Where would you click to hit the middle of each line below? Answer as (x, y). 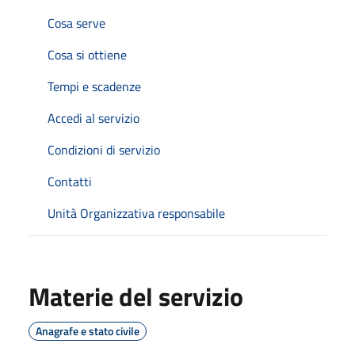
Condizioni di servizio (104, 150)
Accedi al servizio (94, 118)
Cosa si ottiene (87, 55)
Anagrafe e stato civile (88, 331)
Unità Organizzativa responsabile (136, 213)
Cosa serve (76, 23)
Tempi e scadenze (94, 86)
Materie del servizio (136, 296)
